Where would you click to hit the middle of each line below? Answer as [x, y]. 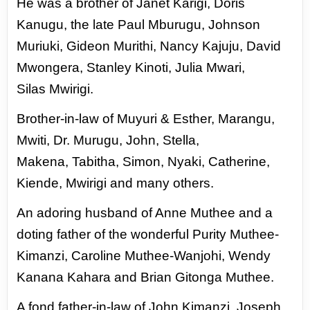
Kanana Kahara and [79, 277]
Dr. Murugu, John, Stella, [127, 140]
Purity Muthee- [236, 234]
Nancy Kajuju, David [221, 46]
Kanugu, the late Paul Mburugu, [113, 24]
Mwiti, [35, 140]
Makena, [45, 161]
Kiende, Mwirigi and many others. [116, 183]
